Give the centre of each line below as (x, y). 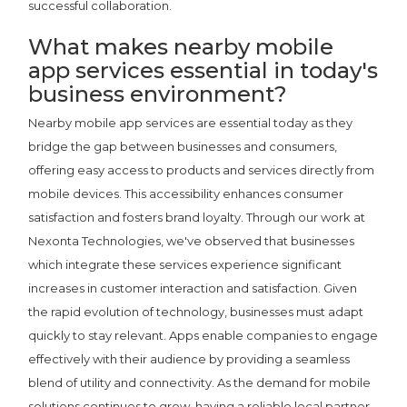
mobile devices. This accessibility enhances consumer (186, 193)
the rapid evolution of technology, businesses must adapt (196, 311)
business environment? (158, 94)
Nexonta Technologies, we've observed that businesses (192, 240)
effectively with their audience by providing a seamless (189, 358)
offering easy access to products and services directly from (202, 169)
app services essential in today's (203, 70)
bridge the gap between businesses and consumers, (183, 146)
